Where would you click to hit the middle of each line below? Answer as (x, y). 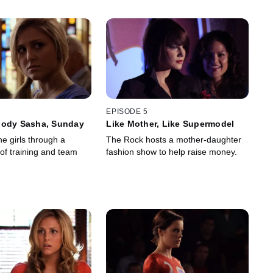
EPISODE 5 (127, 112)
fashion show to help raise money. (172, 152)
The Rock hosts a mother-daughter (174, 140)
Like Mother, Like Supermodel (170, 124)
